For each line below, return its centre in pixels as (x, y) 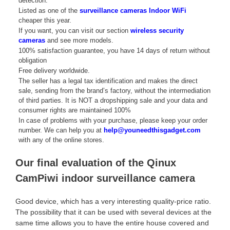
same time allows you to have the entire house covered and (112, 223)
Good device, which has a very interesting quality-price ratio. (113, 201)
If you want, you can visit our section (74, 31)
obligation (33, 60)
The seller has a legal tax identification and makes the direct (108, 81)
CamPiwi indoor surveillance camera (105, 178)
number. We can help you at (61, 130)
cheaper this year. (45, 20)
